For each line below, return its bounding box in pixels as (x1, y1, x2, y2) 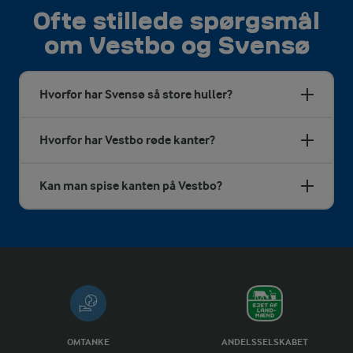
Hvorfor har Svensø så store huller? (39, 86, 232, 102)
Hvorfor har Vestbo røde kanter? (39, 132, 215, 147)
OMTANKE (67, 336, 110, 347)
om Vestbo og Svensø (43, 33, 310, 57)
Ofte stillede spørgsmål (33, 9, 320, 32)
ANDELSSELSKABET (221, 336, 308, 347)
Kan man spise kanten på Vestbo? (39, 177, 222, 193)
